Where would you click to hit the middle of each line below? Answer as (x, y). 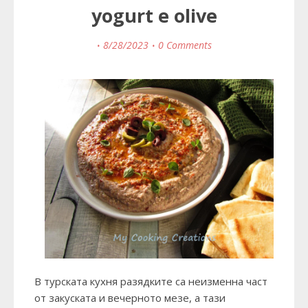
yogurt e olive (154, 16)
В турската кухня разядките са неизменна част (151, 282)
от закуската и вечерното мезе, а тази (130, 298)
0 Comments (185, 45)
